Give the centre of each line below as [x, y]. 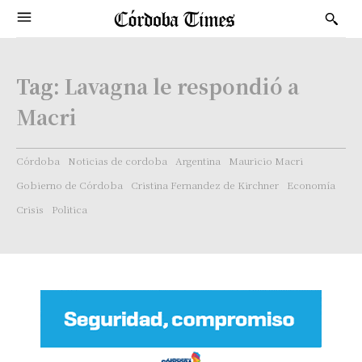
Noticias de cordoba [118, 160]
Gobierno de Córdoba [69, 185]
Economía [311, 185]
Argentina [198, 160]
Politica [69, 209]
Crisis [30, 209]
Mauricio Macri [266, 160]
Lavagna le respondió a [182, 86]
